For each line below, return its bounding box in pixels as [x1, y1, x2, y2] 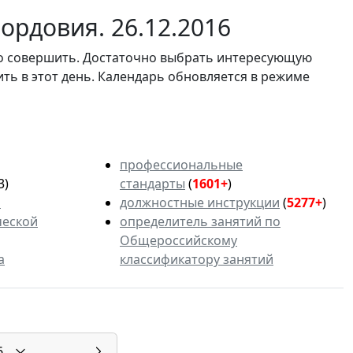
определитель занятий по [120, 212, 281, 230]
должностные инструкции [120, 193, 280, 211]
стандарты [120, 174, 185, 192]
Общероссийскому [120, 231, 237, 249]
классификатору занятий [120, 250, 273, 268]
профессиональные [120, 155, 243, 173]
